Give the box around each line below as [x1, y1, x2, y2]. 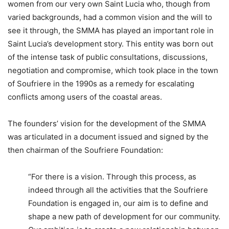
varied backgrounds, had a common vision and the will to [8, 12, 212, 22]
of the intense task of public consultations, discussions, [8, 52, 208, 62]
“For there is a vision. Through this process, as [28, 171, 196, 181]
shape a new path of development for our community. [28, 211, 220, 221]
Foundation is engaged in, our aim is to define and [28, 198, 208, 208]
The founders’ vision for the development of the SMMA [8, 118, 206, 128]
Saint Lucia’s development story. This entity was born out [8, 38, 213, 49]
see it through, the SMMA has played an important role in [8, 25, 214, 35]
